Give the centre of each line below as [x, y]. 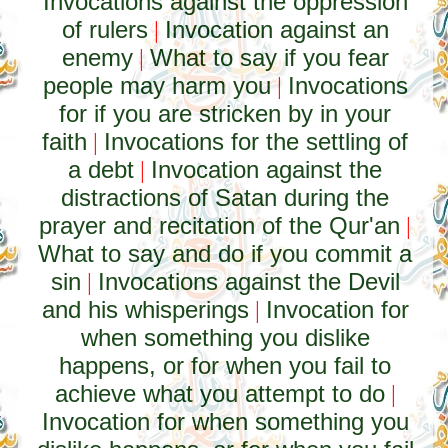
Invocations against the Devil [248, 281]
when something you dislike [225, 337]
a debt [101, 169]
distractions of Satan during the [225, 197]
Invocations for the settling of [256, 141]
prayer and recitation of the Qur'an [220, 225]
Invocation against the [267, 169]
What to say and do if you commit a [225, 253]
